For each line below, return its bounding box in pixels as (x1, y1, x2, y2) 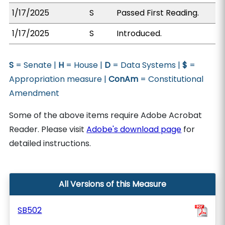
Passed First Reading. (117, 7, 199, 19)
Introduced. (117, 28, 162, 39)
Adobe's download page (86, 124, 182, 135)
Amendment (9, 87, 60, 99)
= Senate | (14, 59, 59, 71)
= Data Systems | (110, 59, 183, 71)
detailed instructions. (9, 138, 91, 149)
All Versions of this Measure (59, 178, 166, 190)
